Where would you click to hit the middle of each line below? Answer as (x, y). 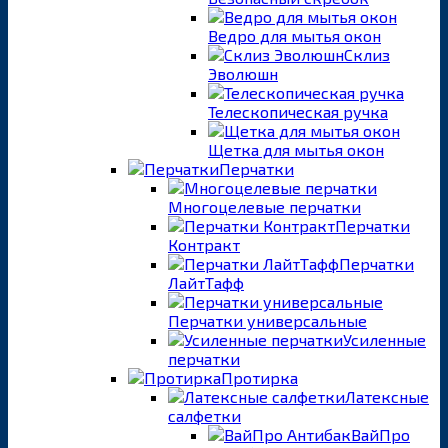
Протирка (259, 377)
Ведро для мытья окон (294, 35)
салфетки (204, 415)
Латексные (387, 396)
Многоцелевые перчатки (264, 206)
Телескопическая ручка (298, 111)
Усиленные (384, 339)
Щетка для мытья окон (296, 149)
